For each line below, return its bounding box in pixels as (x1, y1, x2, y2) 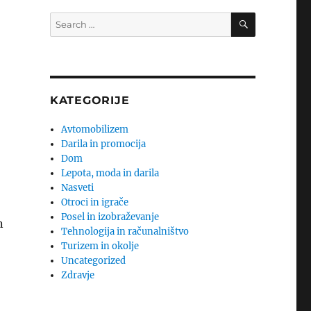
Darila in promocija (61, 138, 146, 150)
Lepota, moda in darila (61, 167, 160, 179)
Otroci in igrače (61, 196, 129, 208)
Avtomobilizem (61, 124, 129, 135)
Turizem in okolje (61, 240, 140, 252)
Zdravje (61, 269, 95, 281)
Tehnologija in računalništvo (61, 226, 190, 237)
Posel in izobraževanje (61, 211, 160, 223)
